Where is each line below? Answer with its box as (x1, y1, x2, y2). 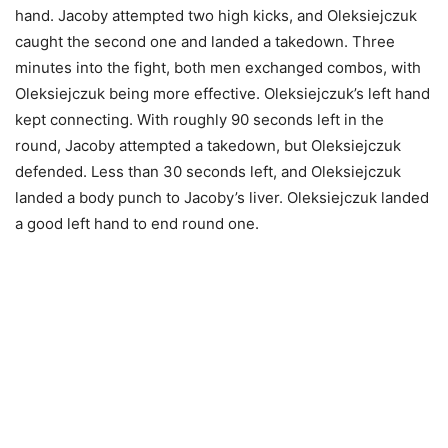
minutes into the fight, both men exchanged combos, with (15, 57, 421, 77)
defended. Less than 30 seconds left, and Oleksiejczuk (15, 161, 401, 181)
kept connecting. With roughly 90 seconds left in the (15, 109, 384, 129)
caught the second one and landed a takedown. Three (15, 31, 395, 51)
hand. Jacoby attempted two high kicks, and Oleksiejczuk (15, 5, 417, 25)
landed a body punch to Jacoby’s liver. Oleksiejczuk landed (15, 187, 429, 207)
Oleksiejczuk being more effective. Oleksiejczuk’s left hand (15, 83, 430, 103)
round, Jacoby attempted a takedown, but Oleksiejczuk (15, 135, 401, 155)
